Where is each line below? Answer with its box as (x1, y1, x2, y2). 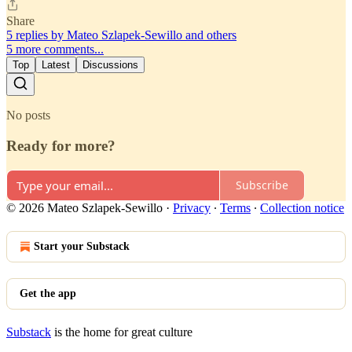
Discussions (82, 59, 138, 71)
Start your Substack (34, 240, 130, 252)
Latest (42, 59, 70, 71)
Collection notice (260, 200, 344, 214)
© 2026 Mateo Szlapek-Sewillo (6, 200, 163, 214)
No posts (6, 108, 50, 123)
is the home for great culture (51, 324, 192, 339)
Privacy (173, 200, 211, 214)
